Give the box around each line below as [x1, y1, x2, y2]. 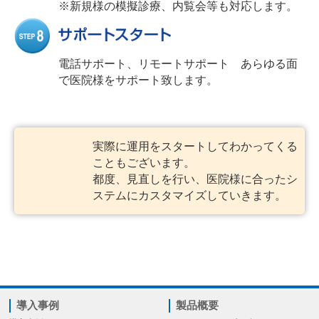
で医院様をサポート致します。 [58, 74, 218, 87]
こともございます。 [93, 157, 195, 169]
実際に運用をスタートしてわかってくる [93, 140, 298, 153]
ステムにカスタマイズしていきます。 [93, 189, 286, 202]
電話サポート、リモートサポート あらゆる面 [58, 58, 298, 70]
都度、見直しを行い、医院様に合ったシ [93, 173, 298, 186]
